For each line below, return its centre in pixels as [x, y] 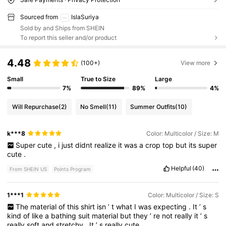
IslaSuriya [85, 17]
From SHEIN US [29, 169]
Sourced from [39, 17]
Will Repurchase [35, 107]
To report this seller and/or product [68, 37]
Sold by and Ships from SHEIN [62, 28]
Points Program [73, 169]
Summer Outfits [153, 107]
